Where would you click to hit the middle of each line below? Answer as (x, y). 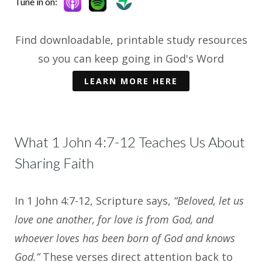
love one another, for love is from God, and (114, 220)
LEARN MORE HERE (131, 81)
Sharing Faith (54, 163)
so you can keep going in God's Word (131, 58)
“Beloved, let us (209, 201)
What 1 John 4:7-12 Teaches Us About (130, 142)
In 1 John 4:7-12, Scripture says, (94, 201)
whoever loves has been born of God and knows (125, 238)
